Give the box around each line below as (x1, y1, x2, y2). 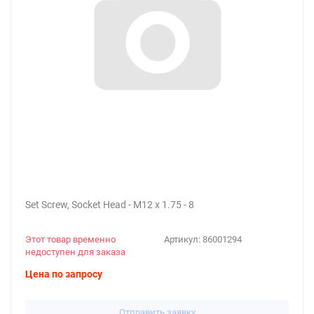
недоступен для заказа (25, 247, 125, 257)
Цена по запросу (25, 268, 102, 280)
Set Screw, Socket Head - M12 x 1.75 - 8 (25, 199, 194, 210)
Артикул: (164, 234, 203, 245)
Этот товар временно (25, 234, 116, 245)
